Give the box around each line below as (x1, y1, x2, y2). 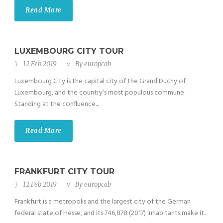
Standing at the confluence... (14, 99, 99, 111)
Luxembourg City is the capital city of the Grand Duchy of (14, 76, 186, 88)
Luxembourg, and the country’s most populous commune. (14, 87, 185, 99)
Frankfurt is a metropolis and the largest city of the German (14, 196, 191, 208)
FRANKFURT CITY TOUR (14, 167, 114, 177)
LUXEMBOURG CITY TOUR (14, 46, 123, 56)
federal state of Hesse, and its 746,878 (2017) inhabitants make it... (14, 208, 207, 220)
